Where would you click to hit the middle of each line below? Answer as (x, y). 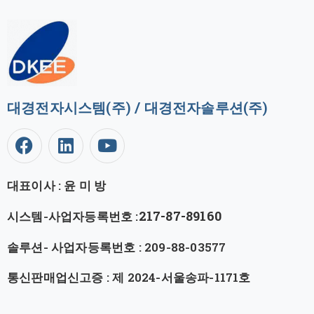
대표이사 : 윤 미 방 (57, 185)
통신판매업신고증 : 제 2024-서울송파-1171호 (129, 277)
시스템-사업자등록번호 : (73, 216)
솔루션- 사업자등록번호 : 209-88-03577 (117, 247)
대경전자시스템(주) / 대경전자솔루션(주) (138, 107)
